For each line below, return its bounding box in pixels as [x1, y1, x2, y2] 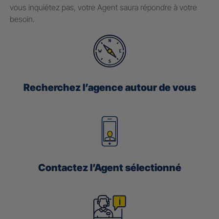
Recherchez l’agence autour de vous [23, 82, 196, 94]
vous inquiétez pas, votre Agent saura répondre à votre [10, 2, 197, 13]
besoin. [10, 14, 35, 24]
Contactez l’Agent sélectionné [38, 162, 181, 174]
